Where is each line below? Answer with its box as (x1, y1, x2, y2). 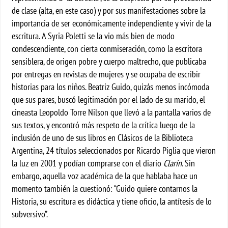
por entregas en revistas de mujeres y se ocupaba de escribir (12, 68, 201, 80)
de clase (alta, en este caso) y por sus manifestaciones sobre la (12, 5, 206, 16)
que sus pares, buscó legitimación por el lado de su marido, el (12, 94, 206, 105)
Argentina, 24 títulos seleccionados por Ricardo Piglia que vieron (12, 145, 216, 156)
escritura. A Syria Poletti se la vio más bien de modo (12, 30, 175, 42)
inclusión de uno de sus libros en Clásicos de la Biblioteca (12, 132, 193, 144)
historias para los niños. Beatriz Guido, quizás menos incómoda (12, 81, 210, 93)
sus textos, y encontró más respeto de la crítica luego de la (12, 119, 195, 131)
